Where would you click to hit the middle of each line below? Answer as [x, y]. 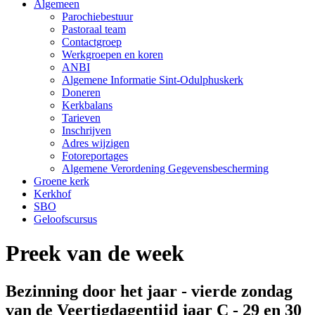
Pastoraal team [94, 29]
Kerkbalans [87, 105]
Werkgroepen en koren [112, 54]
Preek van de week [95, 253]
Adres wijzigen [96, 143]
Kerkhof [52, 194]
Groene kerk [62, 181]
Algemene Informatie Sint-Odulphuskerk [153, 80]
